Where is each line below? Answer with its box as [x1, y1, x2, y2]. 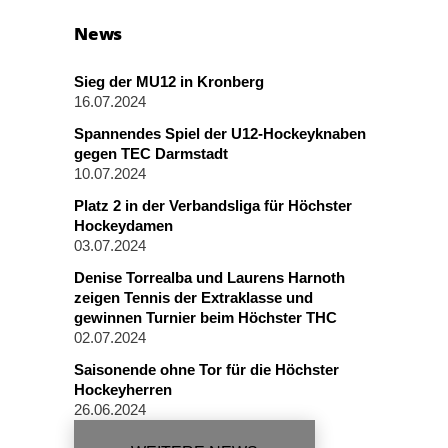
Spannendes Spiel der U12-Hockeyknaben [74, 125, 366, 142]
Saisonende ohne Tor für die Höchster [74, 361, 339, 378]
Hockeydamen [74, 217, 173, 234]
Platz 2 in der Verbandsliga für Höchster [74, 197, 352, 214]
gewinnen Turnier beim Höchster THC [74, 309, 337, 326]
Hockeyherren [74, 381, 172, 398]
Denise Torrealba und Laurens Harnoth [74, 269, 345, 286]
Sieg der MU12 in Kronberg [74, 73, 264, 90]
